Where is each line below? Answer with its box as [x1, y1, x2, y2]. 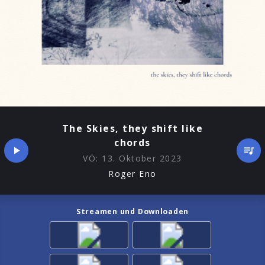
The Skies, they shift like [62, 122, 203, 135]
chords [114, 136, 151, 150]
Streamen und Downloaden [76, 206, 189, 216]
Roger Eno [108, 167, 157, 179]
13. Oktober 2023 [102, 153, 182, 164]
